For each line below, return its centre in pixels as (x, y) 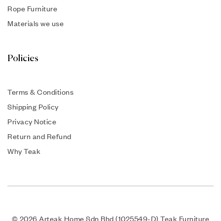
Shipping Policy (33, 107)
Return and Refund (39, 136)
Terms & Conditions (40, 92)
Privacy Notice (32, 122)
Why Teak (24, 151)
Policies (23, 59)
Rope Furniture (32, 9)
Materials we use (36, 23)
